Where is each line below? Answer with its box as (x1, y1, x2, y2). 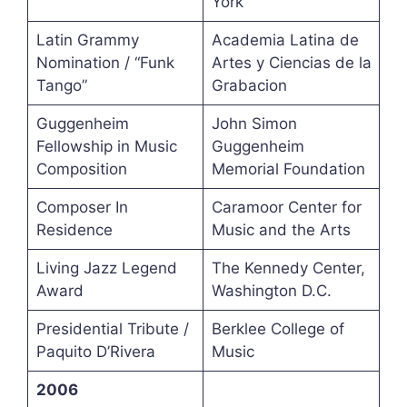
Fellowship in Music (35, 137, 177, 156)
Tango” (35, 76, 87, 95)
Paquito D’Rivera (35, 342, 155, 362)
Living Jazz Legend (35, 259, 177, 278)
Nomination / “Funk (35, 54, 174, 73)
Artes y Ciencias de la (211, 54, 372, 73)
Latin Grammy (35, 31, 139, 50)
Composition (35, 160, 127, 179)
